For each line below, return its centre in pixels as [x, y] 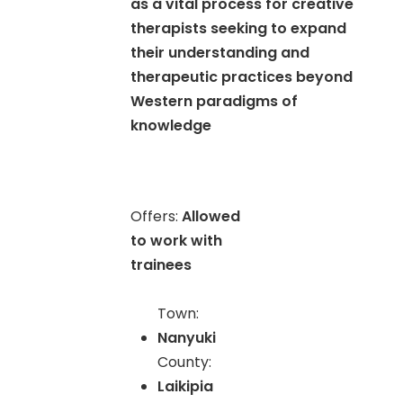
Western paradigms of [215, 101]
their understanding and [220, 53]
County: [185, 362]
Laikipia [186, 386]
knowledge [171, 125]
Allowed [211, 216]
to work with [177, 241]
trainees [161, 265]
